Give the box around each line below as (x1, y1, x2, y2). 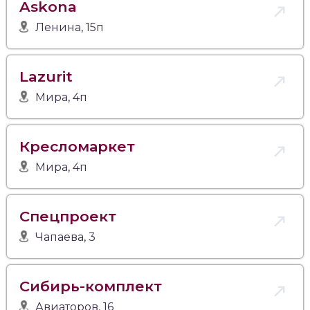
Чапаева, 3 (35, 230, 96, 244)
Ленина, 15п (35, 20, 104, 34)
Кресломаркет (19, 137, 135, 155)
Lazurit (19, 67, 73, 85)
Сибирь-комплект (19, 277, 162, 295)
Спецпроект (19, 207, 116, 225)
